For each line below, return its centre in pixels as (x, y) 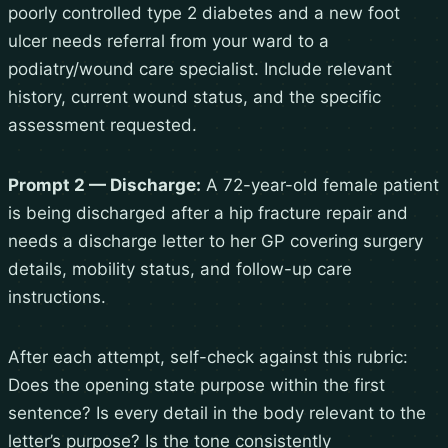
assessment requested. (102, 125)
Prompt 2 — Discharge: (104, 185)
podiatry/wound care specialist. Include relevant (200, 69)
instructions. (57, 297)
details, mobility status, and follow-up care (180, 269)
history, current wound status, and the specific (194, 97)
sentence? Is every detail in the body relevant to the (217, 413)
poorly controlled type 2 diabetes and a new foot (204, 13)
